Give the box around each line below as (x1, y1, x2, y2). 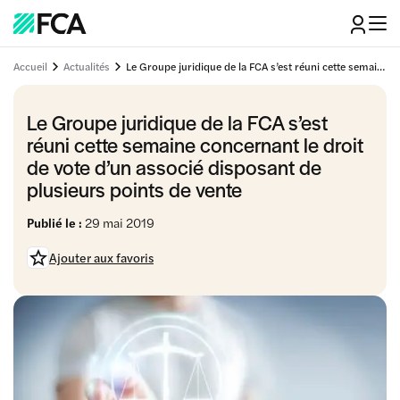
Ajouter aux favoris (49, 247, 154, 266)
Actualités (63, 57, 110, 74)
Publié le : (27, 213, 82, 231)
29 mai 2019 (82, 213, 154, 231)
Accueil (13, 57, 47, 74)
